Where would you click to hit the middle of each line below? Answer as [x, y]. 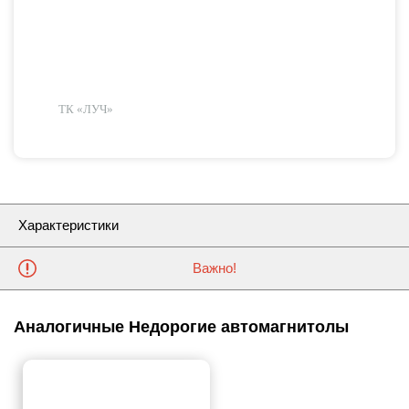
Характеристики [68, 225]
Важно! [214, 268]
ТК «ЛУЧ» [85, 109]
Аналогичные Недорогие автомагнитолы [181, 327]
